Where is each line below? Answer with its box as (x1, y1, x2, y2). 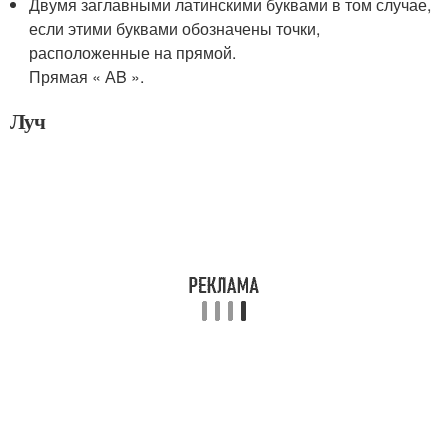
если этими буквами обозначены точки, (29, 17, 321, 40)
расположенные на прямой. (29, 41, 237, 64)
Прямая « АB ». (29, 65, 145, 88)
